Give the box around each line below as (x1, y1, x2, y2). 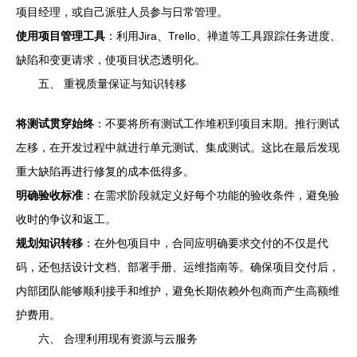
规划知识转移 (16, 237, 83, 250)
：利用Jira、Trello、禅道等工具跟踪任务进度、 (105, 29, 341, 43)
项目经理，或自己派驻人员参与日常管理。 (16, 6, 228, 19)
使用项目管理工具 (16, 29, 105, 43)
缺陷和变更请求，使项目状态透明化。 (16, 53, 206, 67)
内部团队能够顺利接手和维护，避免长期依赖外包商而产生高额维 (16, 284, 339, 298)
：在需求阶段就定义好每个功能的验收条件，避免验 (83, 189, 339, 202)
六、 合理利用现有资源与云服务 (38, 332, 198, 346)
